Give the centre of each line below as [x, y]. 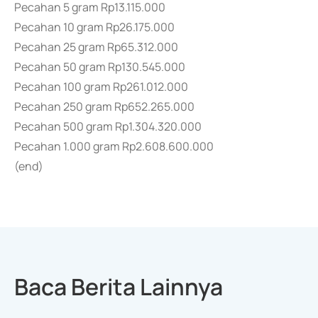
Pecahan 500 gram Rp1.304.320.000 [108, 126]
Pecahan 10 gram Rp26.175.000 [94, 27]
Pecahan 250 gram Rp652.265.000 [104, 106]
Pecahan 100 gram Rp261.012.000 [101, 87]
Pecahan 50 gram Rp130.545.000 [100, 67]
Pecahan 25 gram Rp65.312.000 [96, 47]
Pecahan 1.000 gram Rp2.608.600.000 [114, 146]
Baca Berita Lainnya [119, 287]
